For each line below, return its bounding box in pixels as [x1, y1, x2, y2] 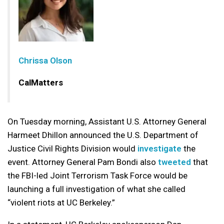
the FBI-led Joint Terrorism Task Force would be [7, 170, 187, 181]
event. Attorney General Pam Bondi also [7, 157, 158, 167]
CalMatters [18, 77, 63, 88]
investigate [137, 143, 181, 154]
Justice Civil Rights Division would [7, 143, 137, 154]
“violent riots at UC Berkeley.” [7, 197, 115, 208]
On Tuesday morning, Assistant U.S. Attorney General [7, 116, 206, 127]
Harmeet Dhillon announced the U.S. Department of [7, 130, 198, 140]
